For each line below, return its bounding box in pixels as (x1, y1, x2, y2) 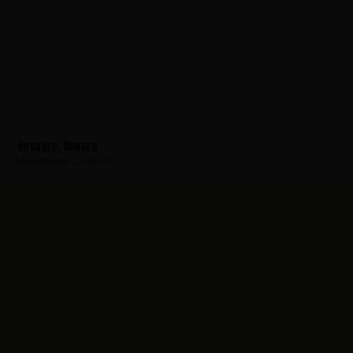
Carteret (69, 154, 110, 168)
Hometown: (16, 154, 69, 168)
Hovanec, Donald (18, 139, 98, 155)
